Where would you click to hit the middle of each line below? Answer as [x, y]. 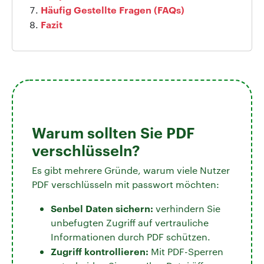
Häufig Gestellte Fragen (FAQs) [113, 9]
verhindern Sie [187, 208]
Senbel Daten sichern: [102, 208]
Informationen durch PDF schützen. [131, 236]
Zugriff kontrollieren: [100, 251]
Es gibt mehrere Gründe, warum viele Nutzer [131, 170]
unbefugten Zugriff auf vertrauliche [130, 222]
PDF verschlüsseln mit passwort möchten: [126, 184]
